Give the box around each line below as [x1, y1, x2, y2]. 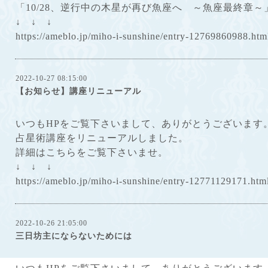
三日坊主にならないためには [16, 232, 132, 240]
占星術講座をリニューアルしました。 [16, 133, 188, 143]
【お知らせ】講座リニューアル [16, 87, 141, 96]
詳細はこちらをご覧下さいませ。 [16, 147, 168, 157]
